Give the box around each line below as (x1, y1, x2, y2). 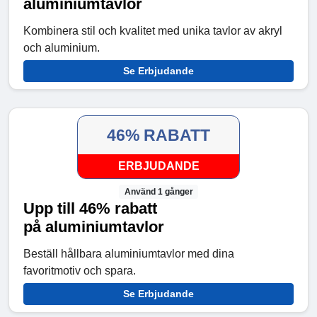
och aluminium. (23, 41, 100, 54)
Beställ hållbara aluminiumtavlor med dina (23, 247, 234, 260)
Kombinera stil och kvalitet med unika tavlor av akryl (23, 24, 282, 37)
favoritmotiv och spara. (23, 264, 136, 277)
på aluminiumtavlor (23, 217, 164, 236)
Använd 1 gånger (124, 186, 193, 197)
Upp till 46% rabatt (23, 199, 157, 217)
